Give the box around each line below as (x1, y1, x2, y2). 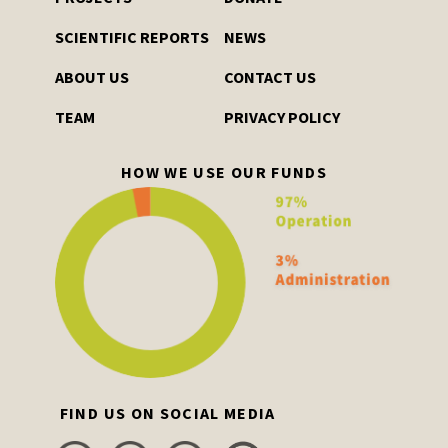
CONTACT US (224, 67, 316, 88)
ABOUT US (54, 67, 129, 88)
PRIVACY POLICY (224, 107, 340, 128)
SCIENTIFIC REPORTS (54, 27, 209, 48)
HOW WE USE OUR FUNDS (121, 162, 327, 183)
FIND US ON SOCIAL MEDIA (59, 403, 276, 424)
